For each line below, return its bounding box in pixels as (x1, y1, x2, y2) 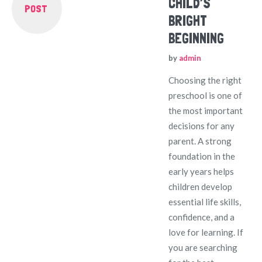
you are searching (168, 242, 238, 253)
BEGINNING (168, 29, 225, 47)
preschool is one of (168, 89, 243, 101)
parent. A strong (168, 135, 232, 146)
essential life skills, (168, 196, 242, 207)
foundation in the (168, 150, 236, 161)
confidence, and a (168, 211, 235, 222)
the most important (168, 105, 243, 116)
